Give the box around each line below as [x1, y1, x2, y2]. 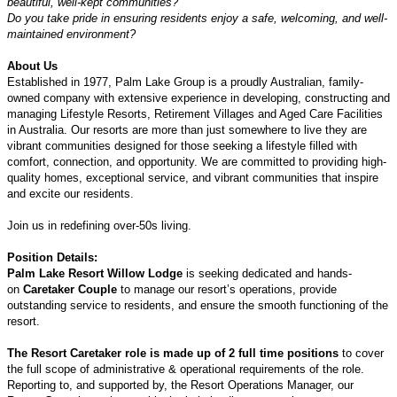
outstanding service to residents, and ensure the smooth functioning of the [7, 298, 388, 312]
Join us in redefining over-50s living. [7, 218, 191, 232]
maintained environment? [7, 27, 136, 41]
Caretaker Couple [23, 282, 117, 296]
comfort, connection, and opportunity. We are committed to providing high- [7, 154, 386, 168]
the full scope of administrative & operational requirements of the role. [7, 362, 364, 376]
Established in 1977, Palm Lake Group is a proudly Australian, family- [7, 74, 363, 89]
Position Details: [7, 250, 97, 264]
